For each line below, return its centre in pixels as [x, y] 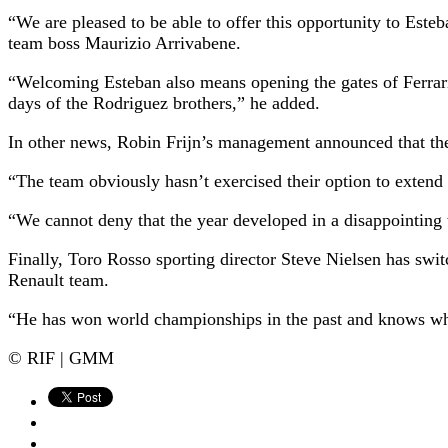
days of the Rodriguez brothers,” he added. [164, 102]
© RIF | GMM [61, 357]
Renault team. [58, 279]
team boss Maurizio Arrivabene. [124, 42]
